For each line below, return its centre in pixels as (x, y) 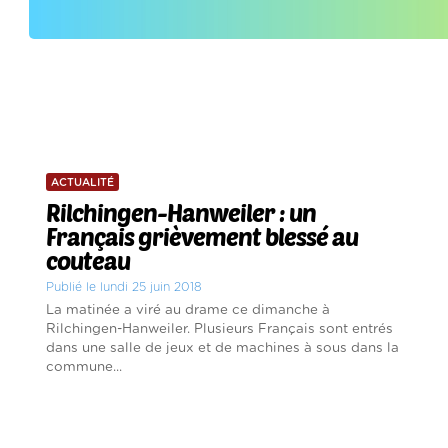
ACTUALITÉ (83, 183)
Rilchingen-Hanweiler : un (181, 213)
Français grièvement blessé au (202, 237)
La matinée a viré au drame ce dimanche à (188, 310)
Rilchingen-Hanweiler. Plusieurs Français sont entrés (220, 329)
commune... (84, 367)
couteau (88, 261)
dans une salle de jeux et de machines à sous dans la (223, 348)
